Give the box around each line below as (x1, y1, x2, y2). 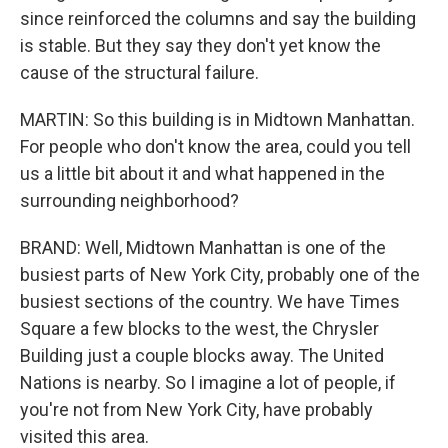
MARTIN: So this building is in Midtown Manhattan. (20, 109, 415, 130)
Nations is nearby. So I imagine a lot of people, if (20, 372, 396, 393)
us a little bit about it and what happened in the (20, 163, 385, 184)
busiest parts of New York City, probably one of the (20, 264, 420, 285)
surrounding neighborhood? (20, 190, 239, 211)
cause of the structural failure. (20, 62, 259, 83)
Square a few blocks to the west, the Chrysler (20, 318, 379, 339)
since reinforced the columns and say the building (20, 8, 416, 29)
